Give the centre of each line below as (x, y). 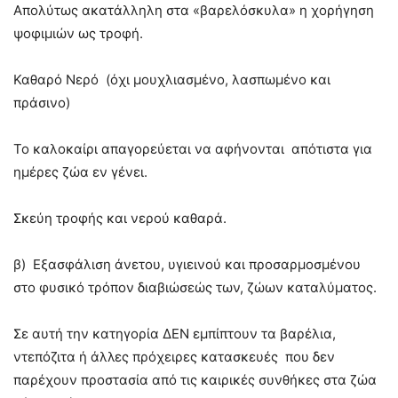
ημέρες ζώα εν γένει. (80, 172)
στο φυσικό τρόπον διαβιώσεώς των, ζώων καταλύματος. (195, 287)
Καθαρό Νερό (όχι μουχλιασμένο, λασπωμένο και (172, 80)
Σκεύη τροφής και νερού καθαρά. (120, 218)
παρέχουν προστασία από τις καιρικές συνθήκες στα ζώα (195, 380)
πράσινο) (42, 103)
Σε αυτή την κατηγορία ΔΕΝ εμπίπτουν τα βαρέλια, (175, 334)
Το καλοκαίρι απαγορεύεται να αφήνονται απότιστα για (193, 149)
